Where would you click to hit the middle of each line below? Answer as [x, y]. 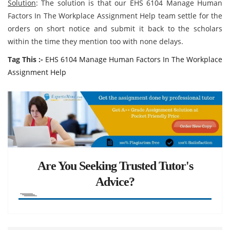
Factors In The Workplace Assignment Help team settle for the [115, 16]
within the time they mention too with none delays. [95, 41]
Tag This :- [25, 59]
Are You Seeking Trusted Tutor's [115, 166]
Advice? [115, 181]
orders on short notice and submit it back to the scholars [115, 28]
